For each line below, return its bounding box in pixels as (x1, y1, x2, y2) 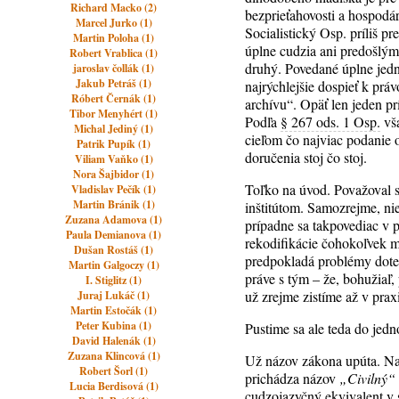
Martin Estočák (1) (70, 303, 158, 318)
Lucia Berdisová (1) (69, 379, 159, 394)
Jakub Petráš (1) (76, 76, 152, 91)
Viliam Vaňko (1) (74, 151, 153, 167)
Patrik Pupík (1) (77, 136, 151, 151)
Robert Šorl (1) (79, 363, 149, 379)
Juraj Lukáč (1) (77, 288, 151, 303)
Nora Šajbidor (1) (73, 167, 155, 182)
